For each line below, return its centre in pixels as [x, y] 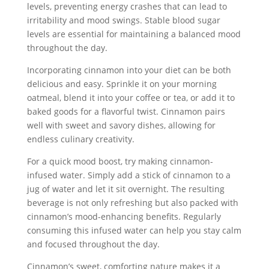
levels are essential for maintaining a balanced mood [134, 34]
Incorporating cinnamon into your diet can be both [129, 70]
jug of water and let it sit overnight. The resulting [125, 189]
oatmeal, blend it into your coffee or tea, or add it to [131, 98]
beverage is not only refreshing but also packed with [132, 203]
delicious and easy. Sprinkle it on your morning [122, 84]
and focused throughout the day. [93, 244]
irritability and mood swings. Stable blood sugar [123, 20]
